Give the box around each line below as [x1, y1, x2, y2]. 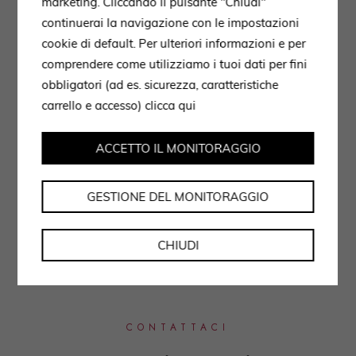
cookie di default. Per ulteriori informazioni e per [41, 36, 306, 51]
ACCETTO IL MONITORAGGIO [95, 141, 261, 156]
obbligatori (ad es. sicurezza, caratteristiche [41, 77, 279, 92]
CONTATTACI [126, 320, 230, 335]
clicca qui [145, 98, 196, 113]
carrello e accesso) [41, 98, 145, 113]
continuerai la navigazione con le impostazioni [41, 15, 300, 30]
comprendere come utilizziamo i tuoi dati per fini [41, 56, 308, 72]
